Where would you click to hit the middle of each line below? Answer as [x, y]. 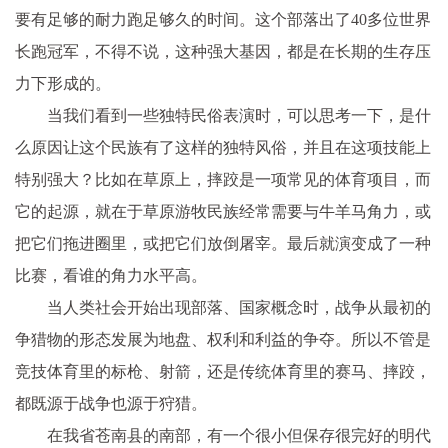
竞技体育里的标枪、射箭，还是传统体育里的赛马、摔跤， [223, 371]
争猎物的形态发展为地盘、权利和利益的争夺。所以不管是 [223, 339]
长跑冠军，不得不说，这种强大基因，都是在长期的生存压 [223, 51]
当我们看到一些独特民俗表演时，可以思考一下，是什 [239, 115]
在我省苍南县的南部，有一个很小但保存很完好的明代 [239, 435]
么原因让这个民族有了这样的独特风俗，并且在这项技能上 [223, 147]
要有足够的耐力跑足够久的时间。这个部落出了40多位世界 [223, 19]
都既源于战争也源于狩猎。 [111, 403]
